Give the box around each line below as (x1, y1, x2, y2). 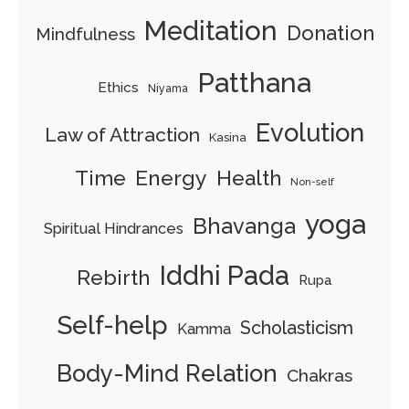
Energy (135, 165, 207, 191)
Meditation (143, 15, 278, 47)
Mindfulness (35, 24, 135, 45)
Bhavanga (192, 214, 296, 239)
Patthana (197, 67, 311, 100)
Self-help (56, 310, 168, 341)
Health (216, 166, 281, 191)
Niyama (148, 81, 188, 96)
